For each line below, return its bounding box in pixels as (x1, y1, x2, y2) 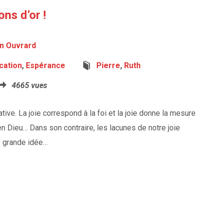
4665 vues (12, 81, 47, 90)
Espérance (26, 61, 65, 70)
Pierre (96, 61, 120, 70)
